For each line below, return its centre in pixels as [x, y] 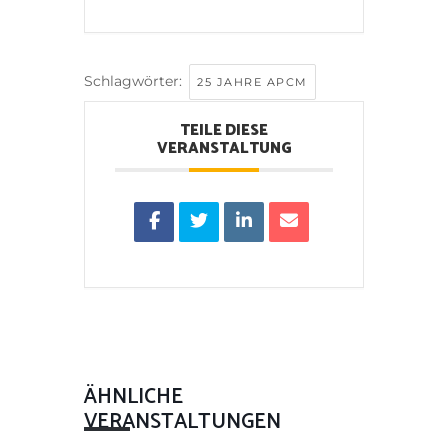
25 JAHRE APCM [252, 81]
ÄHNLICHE [133, 396]
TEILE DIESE [224, 130]
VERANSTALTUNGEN [182, 421]
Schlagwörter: [135, 80]
